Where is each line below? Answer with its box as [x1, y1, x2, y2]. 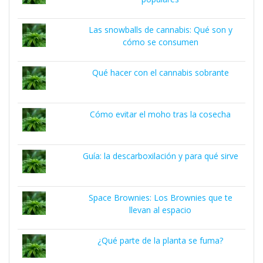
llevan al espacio [129, 204, 192, 215]
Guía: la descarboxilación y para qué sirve [82, 150, 238, 161]
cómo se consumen [122, 36, 198, 48]
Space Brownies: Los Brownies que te [88, 191, 232, 203]
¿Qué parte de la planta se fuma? [97, 234, 224, 246]
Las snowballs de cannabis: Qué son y [88, 23, 232, 35]
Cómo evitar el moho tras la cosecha [90, 108, 231, 120]
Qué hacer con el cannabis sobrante [92, 66, 229, 78]
